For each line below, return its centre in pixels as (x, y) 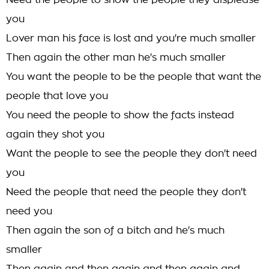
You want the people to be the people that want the (134, 77)
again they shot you (55, 134)
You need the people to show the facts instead (120, 115)
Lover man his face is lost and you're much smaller (131, 38)
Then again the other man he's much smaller (116, 58)
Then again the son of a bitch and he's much (115, 231)
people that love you (57, 96)
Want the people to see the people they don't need (131, 154)
